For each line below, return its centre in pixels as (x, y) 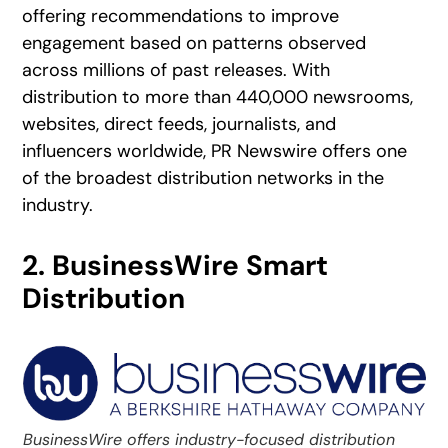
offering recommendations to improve (181, 15)
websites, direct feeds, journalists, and (179, 123)
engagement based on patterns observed (194, 42)
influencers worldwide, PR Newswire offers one (215, 150)
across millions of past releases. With (176, 69)
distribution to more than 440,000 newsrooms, (218, 96)
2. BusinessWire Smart (175, 265)
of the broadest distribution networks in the (203, 177)
